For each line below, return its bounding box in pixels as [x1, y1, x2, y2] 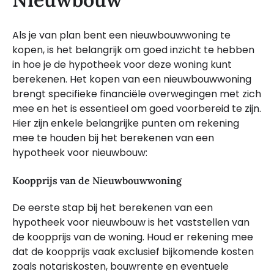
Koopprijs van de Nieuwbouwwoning [12, 174, 182, 187]
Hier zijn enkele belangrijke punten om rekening [12, 116, 239, 130]
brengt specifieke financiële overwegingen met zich [12, 86, 261, 101]
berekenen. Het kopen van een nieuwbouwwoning [12, 72, 251, 86]
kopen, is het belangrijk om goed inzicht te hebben [12, 42, 254, 57]
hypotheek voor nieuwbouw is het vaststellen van [12, 215, 250, 230]
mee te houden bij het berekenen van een [12, 130, 214, 145]
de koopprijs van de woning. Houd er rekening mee [12, 230, 253, 245]
